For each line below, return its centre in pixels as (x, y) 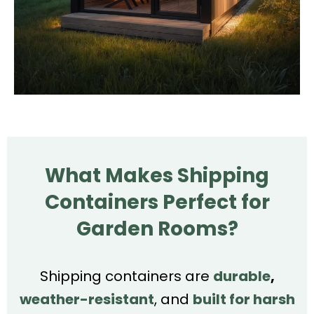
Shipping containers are (126, 276)
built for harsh (244, 299)
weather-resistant (87, 299)
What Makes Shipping (157, 175)
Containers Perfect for (157, 202)
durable (241, 276)
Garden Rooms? (157, 228)
